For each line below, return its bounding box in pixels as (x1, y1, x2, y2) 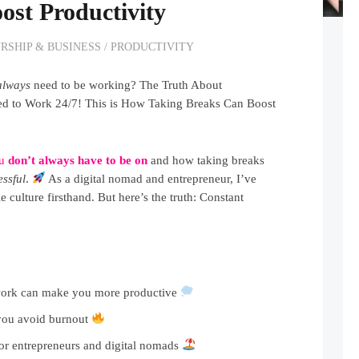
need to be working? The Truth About (30, 78, 223, 91)
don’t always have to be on (8, 153, 148, 167)
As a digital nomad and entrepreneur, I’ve (46, 171, 257, 185)
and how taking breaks (147, 153, 265, 167)
